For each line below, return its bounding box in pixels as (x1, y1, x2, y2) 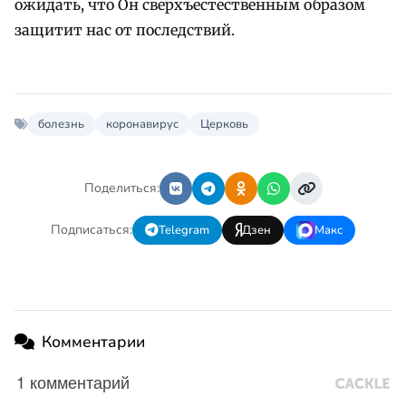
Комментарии (42, 330, 145, 353)
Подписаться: (51, 221, 132, 239)
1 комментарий (16, 369, 130, 393)
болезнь (38, 115, 84, 132)
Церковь (200, 115, 248, 132)
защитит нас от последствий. (14, 20, 235, 39)
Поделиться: (83, 179, 159, 198)
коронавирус (106, 115, 179, 132)
